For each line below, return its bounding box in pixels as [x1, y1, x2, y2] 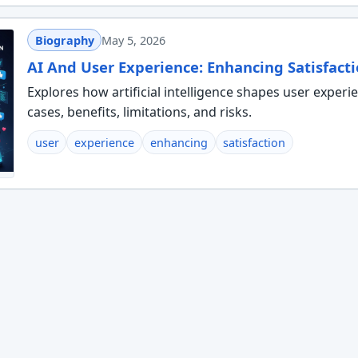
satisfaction [223, 134, 286, 150]
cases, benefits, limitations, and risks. [26, 103, 252, 121]
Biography [34, 32, 94, 48]
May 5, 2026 [101, 32, 166, 48]
